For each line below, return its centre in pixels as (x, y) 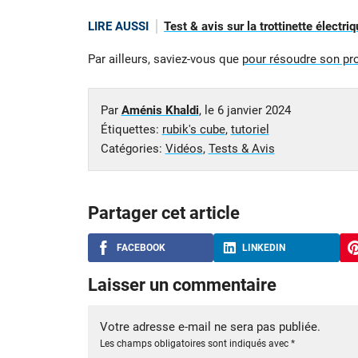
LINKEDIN (264, 247)
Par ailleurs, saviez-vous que (165, 59)
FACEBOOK (141, 247)
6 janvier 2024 (254, 110)
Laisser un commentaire (182, 284)
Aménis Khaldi (160, 110)
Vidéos (184, 148)
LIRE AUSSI (118, 27)
